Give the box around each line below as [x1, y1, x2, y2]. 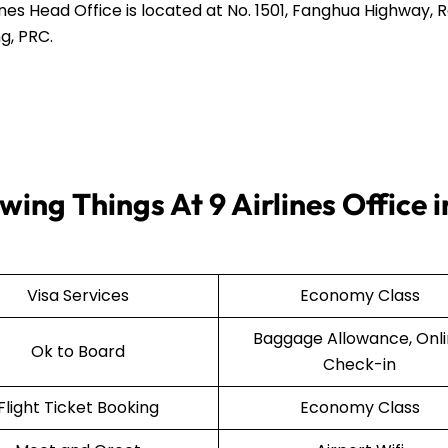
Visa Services [26, 284, 129, 308]
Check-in [323, 353, 396, 377]
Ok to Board [30, 340, 125, 364]
